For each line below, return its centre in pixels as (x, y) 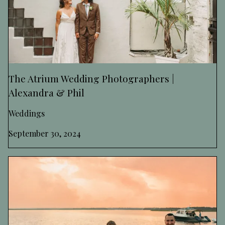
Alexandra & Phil (46, 92)
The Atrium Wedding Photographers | (91, 78)
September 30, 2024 (45, 133)
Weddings (27, 113)
